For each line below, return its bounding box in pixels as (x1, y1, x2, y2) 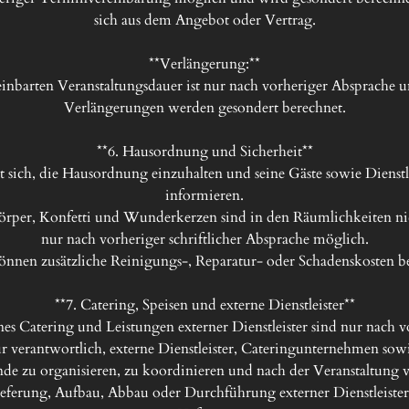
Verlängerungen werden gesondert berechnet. (63, 98, 346, 118)
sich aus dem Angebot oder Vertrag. (93, 10, 316, 30)
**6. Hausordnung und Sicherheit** (96, 142, 313, 162)
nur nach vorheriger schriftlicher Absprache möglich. (40, 229, 369, 249)
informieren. (165, 185, 244, 205)
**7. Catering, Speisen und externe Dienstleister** (54, 295, 355, 315)
